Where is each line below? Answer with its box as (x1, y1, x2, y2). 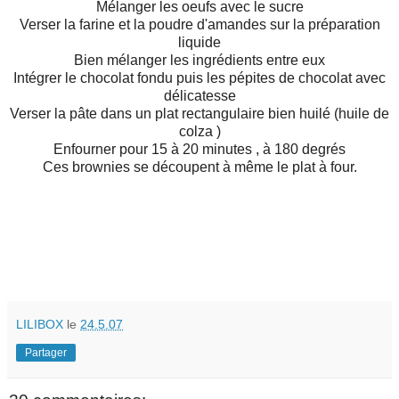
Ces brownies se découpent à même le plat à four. (42, 159, 357, 175)
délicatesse (163, 88, 236, 104)
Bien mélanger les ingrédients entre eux (74, 53, 325, 69)
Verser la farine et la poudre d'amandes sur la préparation (19, 17, 380, 33)
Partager (25, 346, 67, 360)
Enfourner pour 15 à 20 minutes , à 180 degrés (53, 142, 346, 158)
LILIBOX (16, 317, 63, 332)
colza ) (178, 124, 221, 140)
